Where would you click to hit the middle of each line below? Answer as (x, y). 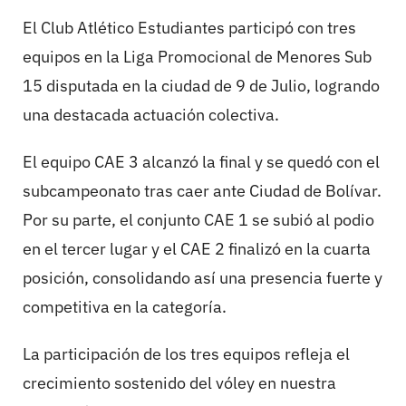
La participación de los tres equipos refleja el (186, 354)
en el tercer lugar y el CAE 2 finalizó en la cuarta (197, 249)
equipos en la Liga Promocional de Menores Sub (197, 57)
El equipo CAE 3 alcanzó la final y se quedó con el (201, 162)
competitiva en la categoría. (125, 307)
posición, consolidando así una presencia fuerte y (203, 278)
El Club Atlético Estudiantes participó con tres (189, 28)
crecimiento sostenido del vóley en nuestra (179, 383)
